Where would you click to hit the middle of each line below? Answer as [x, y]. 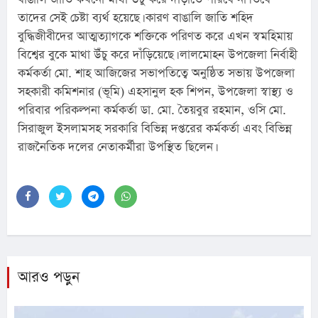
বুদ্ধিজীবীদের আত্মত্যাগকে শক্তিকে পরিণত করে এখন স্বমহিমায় [155, 36]
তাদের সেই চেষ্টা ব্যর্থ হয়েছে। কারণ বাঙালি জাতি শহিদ [136, 18]
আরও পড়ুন [49, 277]
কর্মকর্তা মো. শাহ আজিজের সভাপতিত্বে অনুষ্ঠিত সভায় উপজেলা [156, 73]
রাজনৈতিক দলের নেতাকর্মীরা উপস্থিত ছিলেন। [116, 147]
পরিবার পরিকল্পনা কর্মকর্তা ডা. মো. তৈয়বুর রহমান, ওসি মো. [152, 110]
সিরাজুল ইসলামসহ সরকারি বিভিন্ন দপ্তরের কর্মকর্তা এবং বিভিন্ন [155, 128]
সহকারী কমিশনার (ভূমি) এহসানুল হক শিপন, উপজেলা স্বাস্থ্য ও [155, 92]
